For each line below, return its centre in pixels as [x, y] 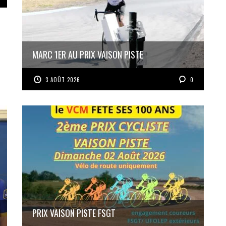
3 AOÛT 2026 [63, 79]
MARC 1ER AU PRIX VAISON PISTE [88, 54]
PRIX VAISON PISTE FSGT [74, 213]
